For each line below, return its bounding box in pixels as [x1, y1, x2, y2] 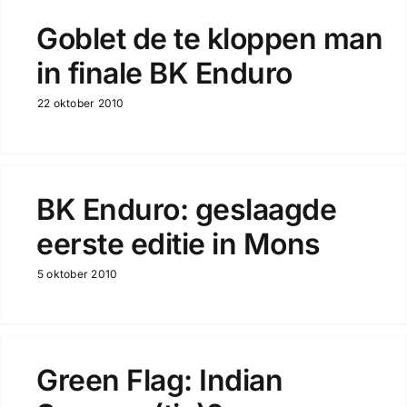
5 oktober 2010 [36, 267, 118, 281]
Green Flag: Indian [35, 362, 283, 398]
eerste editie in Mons [35, 226, 321, 262]
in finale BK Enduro [35, 55, 293, 91]
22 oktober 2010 [36, 96, 124, 110]
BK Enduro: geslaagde [35, 192, 337, 227]
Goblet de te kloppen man [35, 21, 383, 56]
